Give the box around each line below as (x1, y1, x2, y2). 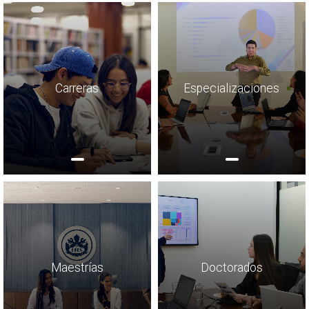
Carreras (55, 81, 99, 96)
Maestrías (50, 261, 103, 275)
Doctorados (200, 261, 263, 275)
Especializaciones (183, 81, 280, 96)
